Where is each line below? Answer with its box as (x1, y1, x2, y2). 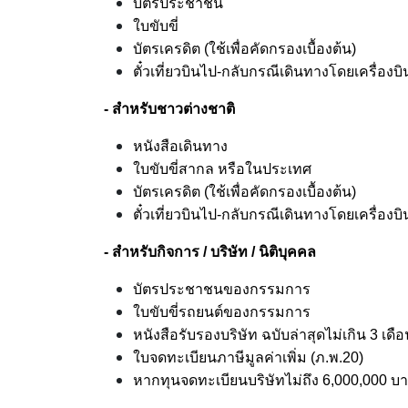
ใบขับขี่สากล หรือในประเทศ (133, 160, 311, 177)
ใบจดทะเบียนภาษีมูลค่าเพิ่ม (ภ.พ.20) (133, 349, 363, 365)
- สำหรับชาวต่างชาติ (104, 100, 235, 117)
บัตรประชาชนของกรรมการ (133, 280, 311, 297)
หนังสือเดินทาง (133, 138, 228, 154)
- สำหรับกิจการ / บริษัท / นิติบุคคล (104, 243, 316, 260)
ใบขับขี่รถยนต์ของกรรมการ (133, 303, 311, 320)
